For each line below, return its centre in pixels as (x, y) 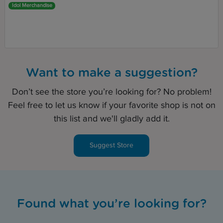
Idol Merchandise (32, 5)
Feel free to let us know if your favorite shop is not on (111, 106)
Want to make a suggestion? (111, 73)
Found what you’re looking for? (111, 204)
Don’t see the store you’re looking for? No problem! (111, 92)
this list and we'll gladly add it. (111, 119)
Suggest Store (111, 146)
